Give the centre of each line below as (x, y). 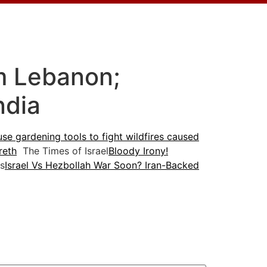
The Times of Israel (63, 151)
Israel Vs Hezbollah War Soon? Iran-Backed (102, 165)
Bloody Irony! (138, 151)
